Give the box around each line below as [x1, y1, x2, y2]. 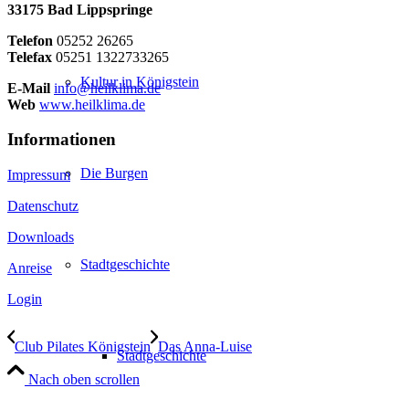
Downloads [7, 229, 74, 246]
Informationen [7, 130, 116, 150]
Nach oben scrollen [28, 372, 140, 388]
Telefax [7, 48, 52, 65]
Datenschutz [7, 198, 79, 215]
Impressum [7, 167, 70, 184]
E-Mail [7, 79, 50, 96]
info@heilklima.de [54, 79, 161, 96]
